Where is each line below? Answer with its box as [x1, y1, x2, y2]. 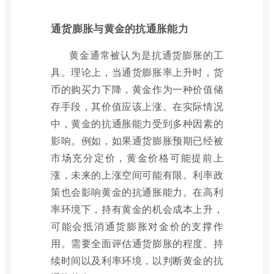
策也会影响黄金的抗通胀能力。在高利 [51, 184, 223, 199]
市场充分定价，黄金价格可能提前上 [51, 150, 223, 165]
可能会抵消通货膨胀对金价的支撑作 [51, 218, 223, 233]
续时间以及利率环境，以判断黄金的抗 [51, 253, 223, 267]
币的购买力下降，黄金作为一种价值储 [51, 81, 223, 96]
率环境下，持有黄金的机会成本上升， [51, 201, 223, 216]
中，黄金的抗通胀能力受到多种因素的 [51, 116, 223, 130]
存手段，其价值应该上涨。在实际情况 [51, 98, 223, 113]
